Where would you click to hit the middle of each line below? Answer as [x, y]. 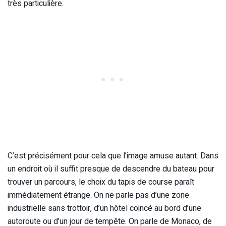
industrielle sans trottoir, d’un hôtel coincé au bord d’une [104, 208]
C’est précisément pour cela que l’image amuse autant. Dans [113, 156]
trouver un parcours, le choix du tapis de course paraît [101, 182]
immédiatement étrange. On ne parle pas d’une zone [98, 195]
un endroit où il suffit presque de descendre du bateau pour [111, 169]
